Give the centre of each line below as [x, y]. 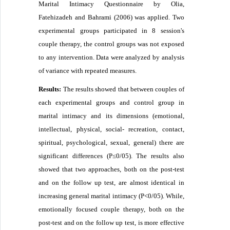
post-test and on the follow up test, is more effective [111, 222]
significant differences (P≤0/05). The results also [111, 156]
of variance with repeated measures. [88, 70]
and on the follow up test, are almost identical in [111, 182]
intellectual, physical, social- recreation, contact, [111, 129]
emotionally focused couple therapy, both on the [111, 209]
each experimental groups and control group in [111, 102]
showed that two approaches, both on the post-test [111, 169]
